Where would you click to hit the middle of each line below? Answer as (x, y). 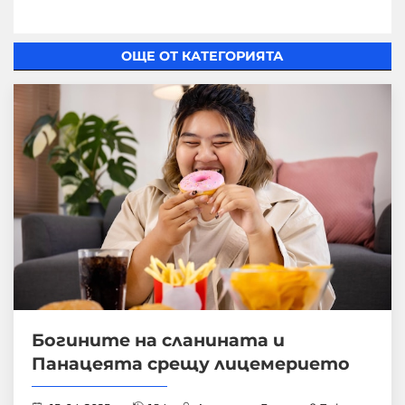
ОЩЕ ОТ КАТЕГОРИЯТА (202, 56)
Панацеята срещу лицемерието (191, 363)
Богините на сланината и (158, 339)
